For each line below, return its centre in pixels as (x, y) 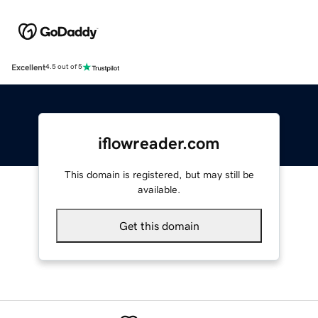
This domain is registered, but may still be (159, 174)
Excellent (28, 67)
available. (159, 189)
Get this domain (159, 225)
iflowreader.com (159, 143)
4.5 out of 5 (64, 67)
